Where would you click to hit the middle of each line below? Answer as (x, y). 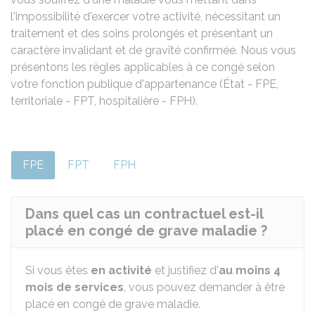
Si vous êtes (58, 270)
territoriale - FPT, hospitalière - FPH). (104, 101)
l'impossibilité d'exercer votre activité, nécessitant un (146, 17)
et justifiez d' (185, 270)
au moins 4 (250, 270)
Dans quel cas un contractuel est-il (144, 214)
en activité (121, 270)
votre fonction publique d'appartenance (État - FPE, (144, 84)
